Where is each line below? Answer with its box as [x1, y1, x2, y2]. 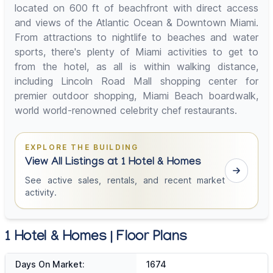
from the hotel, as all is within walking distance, [15, 60, 258, 73]
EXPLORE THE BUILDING [25, 143, 139, 152]
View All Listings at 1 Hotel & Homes [25, 157, 201, 170]
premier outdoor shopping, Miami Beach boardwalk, [15, 90, 258, 102]
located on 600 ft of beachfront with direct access [15, 2, 258, 15]
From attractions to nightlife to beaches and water [15, 31, 258, 44]
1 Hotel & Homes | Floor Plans [5, 229, 188, 247]
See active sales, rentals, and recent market [25, 175, 225, 186]
